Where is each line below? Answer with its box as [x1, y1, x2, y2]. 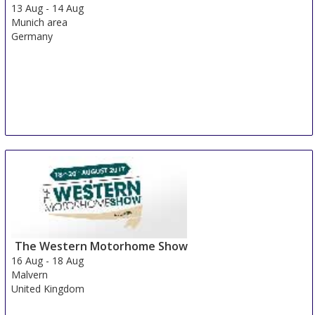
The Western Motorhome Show [15, 238, 188, 254]
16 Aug [11, 253, 44, 267]
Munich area [11, 15, 68, 30]
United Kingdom [11, 281, 85, 295]
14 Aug [52, 1, 84, 15]
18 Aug [52, 253, 84, 267]
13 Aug [11, 1, 44, 15]
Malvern [11, 267, 49, 281]
